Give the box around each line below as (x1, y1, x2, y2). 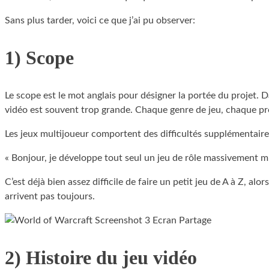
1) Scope (5, 47, 74, 69)
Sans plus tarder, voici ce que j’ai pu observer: (5, 15, 195, 25)
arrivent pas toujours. (5, 191, 95, 201)
